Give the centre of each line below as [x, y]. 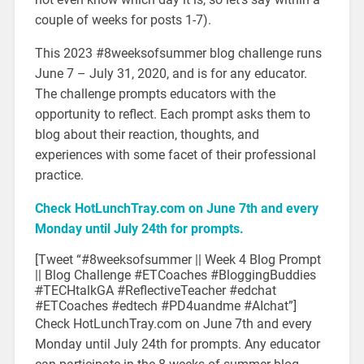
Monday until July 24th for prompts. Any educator [177, 344]
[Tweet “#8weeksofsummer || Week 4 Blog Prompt [178, 259]
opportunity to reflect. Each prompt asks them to [172, 114]
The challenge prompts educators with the [155, 93]
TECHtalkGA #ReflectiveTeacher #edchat [159, 290]
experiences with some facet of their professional [175, 154]
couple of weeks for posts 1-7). [123, 19]
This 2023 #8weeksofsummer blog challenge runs [178, 53]
